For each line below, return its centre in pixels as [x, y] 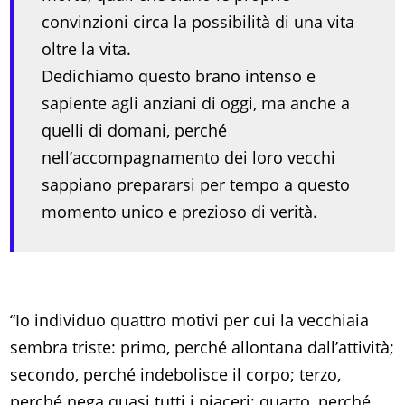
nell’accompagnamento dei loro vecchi [189, 158]
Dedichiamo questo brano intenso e [179, 76]
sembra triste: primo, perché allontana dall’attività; [202, 348]
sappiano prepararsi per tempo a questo [196, 185]
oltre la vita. [87, 49]
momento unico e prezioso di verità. [180, 212]
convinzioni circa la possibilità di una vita [198, 22]
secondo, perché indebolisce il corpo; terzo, [176, 375]
